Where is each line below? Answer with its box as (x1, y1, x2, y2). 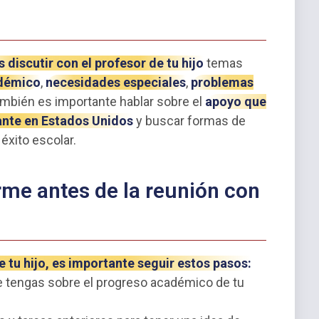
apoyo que (205, 94, 266, 110)
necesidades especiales (46, 75, 186, 90)
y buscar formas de (133, 113, 246, 129)
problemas (191, 75, 253, 90)
